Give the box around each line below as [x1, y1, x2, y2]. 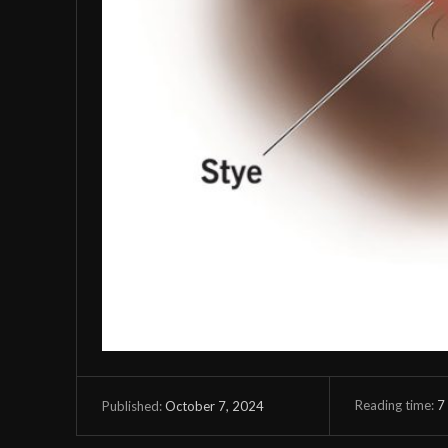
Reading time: [354, 396, 437, 413]
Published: [102, 398, 162, 415]
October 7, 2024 [165, 397, 264, 414]
